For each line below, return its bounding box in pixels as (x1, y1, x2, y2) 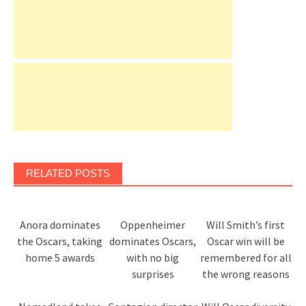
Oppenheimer (120, 218, 186, 232)
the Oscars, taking (17, 234, 103, 249)
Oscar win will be (206, 234, 285, 249)
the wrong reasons (201, 267, 290, 281)
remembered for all (199, 251, 292, 265)
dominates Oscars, (109, 234, 197, 249)
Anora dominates (19, 218, 100, 232)
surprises (131, 267, 174, 281)
